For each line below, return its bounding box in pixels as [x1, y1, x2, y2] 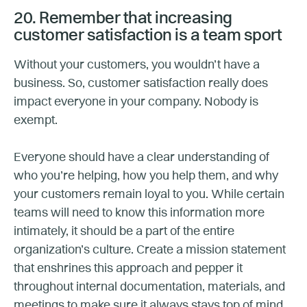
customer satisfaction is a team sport [14, 27, 282, 45]
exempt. [14, 114, 60, 127]
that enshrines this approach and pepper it [14, 262, 243, 275]
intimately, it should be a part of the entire [14, 225, 234, 238]
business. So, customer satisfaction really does [14, 77, 268, 90]
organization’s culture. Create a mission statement [14, 243, 286, 256]
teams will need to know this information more [14, 206, 265, 219]
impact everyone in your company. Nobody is [14, 95, 258, 108]
